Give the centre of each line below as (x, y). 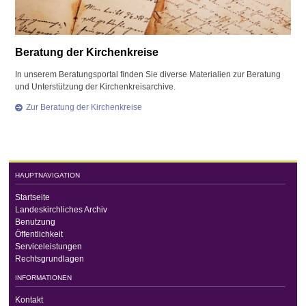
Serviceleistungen (48, 247)
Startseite (32, 198)
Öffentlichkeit (39, 235)
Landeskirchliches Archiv (61, 210)
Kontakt (29, 300)
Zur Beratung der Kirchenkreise (84, 107)
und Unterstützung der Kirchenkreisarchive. (96, 86)
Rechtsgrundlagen (49, 259)
